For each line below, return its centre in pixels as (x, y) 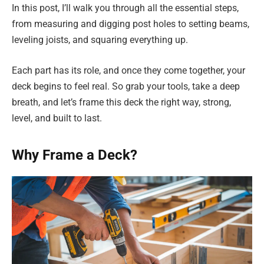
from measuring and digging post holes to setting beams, (131, 24)
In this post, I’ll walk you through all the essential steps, (125, 8)
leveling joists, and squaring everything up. (100, 40)
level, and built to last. (57, 118)
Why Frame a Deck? (75, 155)
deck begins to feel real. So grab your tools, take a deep (126, 86)
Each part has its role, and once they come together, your (128, 70)
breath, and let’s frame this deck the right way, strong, (121, 102)
